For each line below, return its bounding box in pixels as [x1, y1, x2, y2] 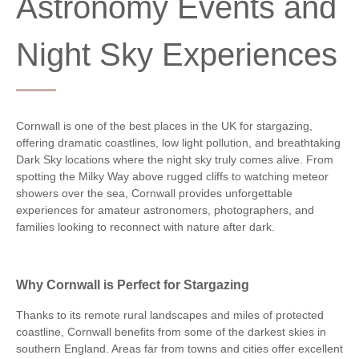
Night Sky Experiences [16, 36, 337, 72]
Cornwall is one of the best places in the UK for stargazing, [16, 119, 313, 132]
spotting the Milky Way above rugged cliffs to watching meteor [16, 169, 329, 183]
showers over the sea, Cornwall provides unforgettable [16, 186, 292, 200]
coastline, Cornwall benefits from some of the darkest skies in [16, 325, 326, 338]
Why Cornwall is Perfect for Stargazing [16, 277, 249, 292]
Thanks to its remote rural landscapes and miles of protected [16, 308, 324, 321]
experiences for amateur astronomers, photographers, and [16, 203, 314, 216]
